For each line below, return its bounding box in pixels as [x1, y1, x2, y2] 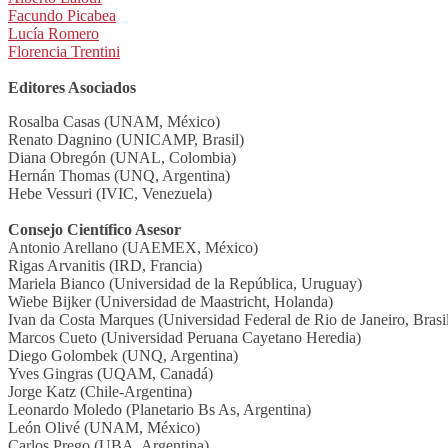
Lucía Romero [8, 24, 99, 42]
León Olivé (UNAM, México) [8, 418, 200, 436]
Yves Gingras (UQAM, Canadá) [8, 364, 213, 382]
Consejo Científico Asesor [8, 220, 181, 238]
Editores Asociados [8, 78, 136, 96]
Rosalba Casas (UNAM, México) [8, 112, 220, 130]
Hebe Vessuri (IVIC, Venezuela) [8, 184, 212, 202]
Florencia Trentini [8, 42, 120, 60]
